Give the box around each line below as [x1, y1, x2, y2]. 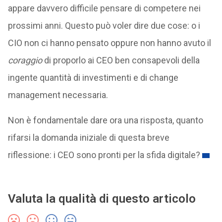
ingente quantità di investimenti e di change [7, 72, 178, 83]
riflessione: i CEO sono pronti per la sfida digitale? [7, 150, 200, 160]
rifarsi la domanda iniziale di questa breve [7, 132, 169, 143]
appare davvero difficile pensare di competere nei [7, 3, 201, 13]
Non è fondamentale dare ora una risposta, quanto [7, 115, 203, 125]
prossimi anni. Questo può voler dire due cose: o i [7, 20, 200, 31]
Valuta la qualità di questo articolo [7, 192, 196, 206]
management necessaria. [7, 90, 108, 100]
